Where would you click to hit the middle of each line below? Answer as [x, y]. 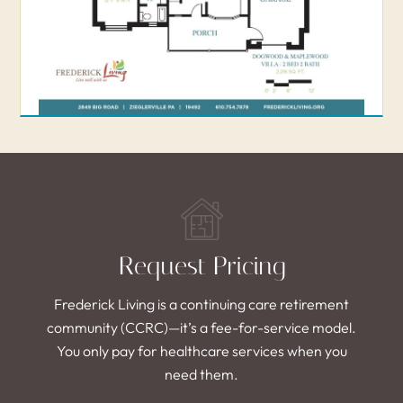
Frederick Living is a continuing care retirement [201, 304]
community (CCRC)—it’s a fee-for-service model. [201, 327]
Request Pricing [201, 265]
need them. [201, 374]
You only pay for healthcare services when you [201, 350]
